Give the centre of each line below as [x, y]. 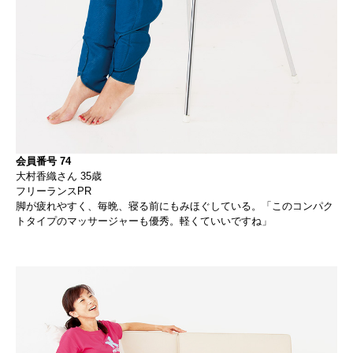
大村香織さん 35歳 [59, 176]
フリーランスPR [54, 191]
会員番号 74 [43, 161]
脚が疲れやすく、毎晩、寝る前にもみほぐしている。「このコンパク [175, 206]
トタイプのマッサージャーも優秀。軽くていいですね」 [144, 221]
